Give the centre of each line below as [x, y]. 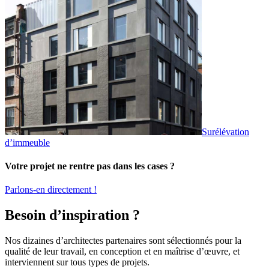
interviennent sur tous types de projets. [77, 262]
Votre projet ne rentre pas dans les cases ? [90, 166]
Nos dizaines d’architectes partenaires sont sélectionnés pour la [123, 240]
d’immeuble [27, 142]
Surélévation [225, 131]
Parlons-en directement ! [51, 190]
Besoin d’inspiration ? [72, 215]
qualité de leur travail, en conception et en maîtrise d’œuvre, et [122, 251]
